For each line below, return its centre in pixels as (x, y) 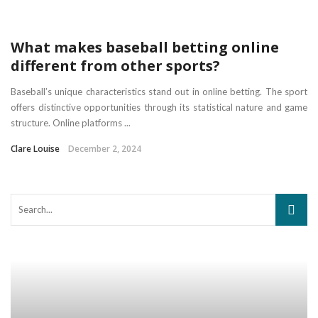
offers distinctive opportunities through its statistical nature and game (159, 107)
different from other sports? (115, 65)
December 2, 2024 (105, 148)
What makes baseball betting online (145, 47)
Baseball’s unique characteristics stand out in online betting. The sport (159, 91)
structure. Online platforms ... (71, 122)
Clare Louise (35, 148)
